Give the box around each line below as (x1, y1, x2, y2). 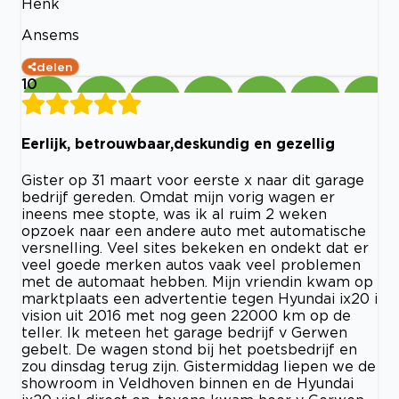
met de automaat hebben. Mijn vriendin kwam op (21, 273, 373, 289)
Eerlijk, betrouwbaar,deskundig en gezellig (21, 135, 335, 152)
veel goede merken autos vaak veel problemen (21, 256, 361, 273)
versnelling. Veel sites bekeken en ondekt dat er (21, 239, 369, 256)
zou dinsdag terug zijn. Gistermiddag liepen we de (21, 357, 376, 374)
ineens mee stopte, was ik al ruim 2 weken (21, 205, 327, 222)
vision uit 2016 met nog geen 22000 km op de (21, 306, 351, 323)
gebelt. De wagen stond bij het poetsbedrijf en (21, 340, 357, 357)
